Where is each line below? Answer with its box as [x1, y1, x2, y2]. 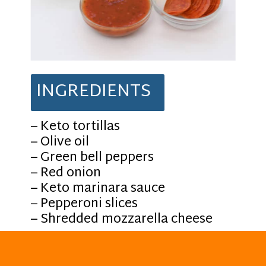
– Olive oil [31, 131, 90, 155]
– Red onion [31, 161, 102, 186]
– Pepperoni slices [31, 192, 138, 217]
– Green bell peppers [31, 146, 154, 170]
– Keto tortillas [31, 115, 121, 140]
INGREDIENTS [36, 76, 151, 109]
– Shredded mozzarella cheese [31, 208, 213, 232]
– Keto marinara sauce [31, 177, 166, 201]
